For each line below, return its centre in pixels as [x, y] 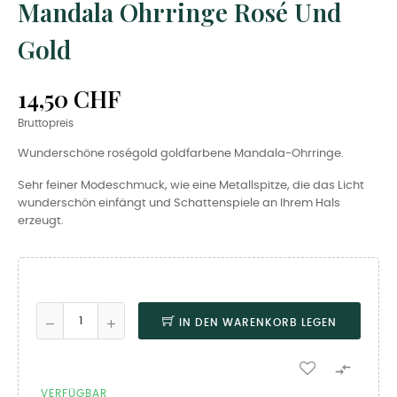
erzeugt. [41, 222]
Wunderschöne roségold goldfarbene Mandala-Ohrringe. [181, 154]
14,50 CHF [69, 99]
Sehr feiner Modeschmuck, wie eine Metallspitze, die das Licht [191, 186]
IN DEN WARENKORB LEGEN [258, 323]
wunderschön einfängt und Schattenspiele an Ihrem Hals [179, 204]
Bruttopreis [46, 124]
